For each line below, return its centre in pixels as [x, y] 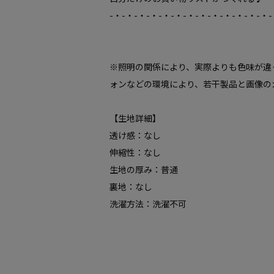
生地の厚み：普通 [144, 169]
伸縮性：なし [135, 152]
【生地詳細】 [135, 118]
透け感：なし [135, 135]
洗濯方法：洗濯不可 [148, 204]
